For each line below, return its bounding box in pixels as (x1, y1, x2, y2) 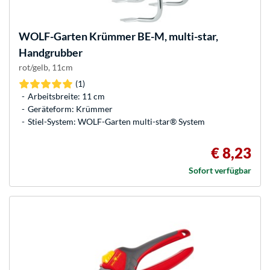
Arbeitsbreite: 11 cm (28, 91, 105, 102)
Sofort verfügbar (189, 165, 251, 176)
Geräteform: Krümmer (28, 104, 113, 115)
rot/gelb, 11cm (19, 62, 73, 73)
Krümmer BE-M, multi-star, (87, 30, 218, 43)
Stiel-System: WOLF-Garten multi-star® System (28, 116, 205, 127)
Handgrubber (19, 46, 83, 60)
